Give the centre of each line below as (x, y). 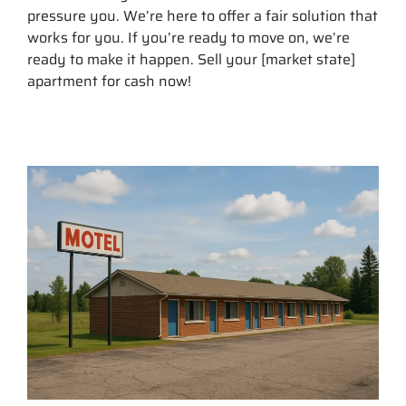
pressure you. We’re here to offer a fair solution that (203, 15)
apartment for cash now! (109, 81)
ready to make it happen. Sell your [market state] (191, 59)
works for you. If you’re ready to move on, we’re (188, 37)
